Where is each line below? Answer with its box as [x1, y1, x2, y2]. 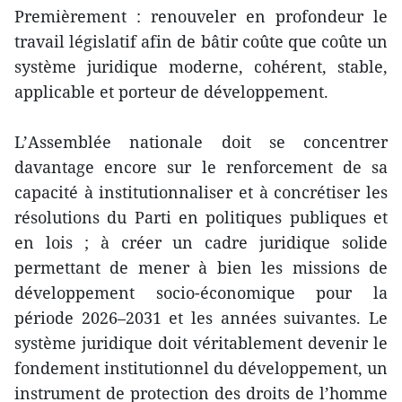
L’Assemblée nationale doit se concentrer [14, 130, 388, 153]
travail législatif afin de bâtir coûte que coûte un [14, 30, 388, 52]
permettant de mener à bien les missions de [14, 256, 388, 278]
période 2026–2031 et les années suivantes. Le [14, 306, 388, 328]
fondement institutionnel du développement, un [14, 356, 388, 379]
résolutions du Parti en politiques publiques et [14, 205, 388, 228]
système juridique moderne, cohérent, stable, [14, 55, 388, 77]
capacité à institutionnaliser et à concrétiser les [14, 180, 388, 203]
